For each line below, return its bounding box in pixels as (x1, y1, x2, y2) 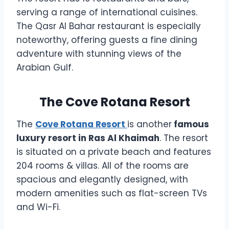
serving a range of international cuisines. (16, 6, 197, 18)
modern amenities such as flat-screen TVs (16, 187, 207, 199)
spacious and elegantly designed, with (16, 173, 188, 186)
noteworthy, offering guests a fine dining (16, 33, 197, 46)
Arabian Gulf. (16, 61, 73, 74)
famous (172, 118, 209, 130)
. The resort (159, 131, 208, 144)
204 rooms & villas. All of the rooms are (16, 159, 189, 172)
